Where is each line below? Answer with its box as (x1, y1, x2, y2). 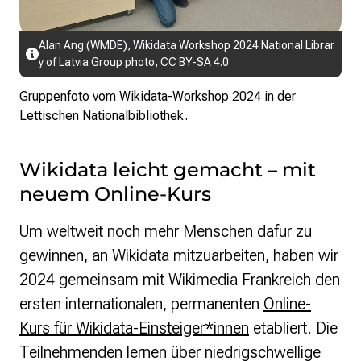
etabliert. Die (249, 318, 338, 338)
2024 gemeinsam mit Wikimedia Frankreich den (19, 270, 340, 290)
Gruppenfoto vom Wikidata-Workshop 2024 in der (19, 89, 296, 105)
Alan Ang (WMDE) (39, 39, 127, 52)
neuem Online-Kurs (19, 182, 211, 206)
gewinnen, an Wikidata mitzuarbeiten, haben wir (19, 246, 338, 266)
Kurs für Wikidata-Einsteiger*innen (19, 318, 249, 338)
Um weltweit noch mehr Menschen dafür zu (19, 222, 312, 242)
